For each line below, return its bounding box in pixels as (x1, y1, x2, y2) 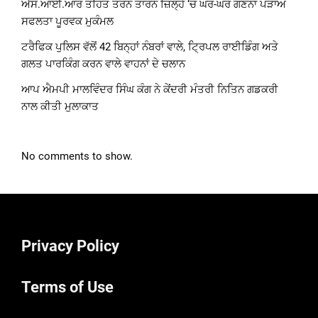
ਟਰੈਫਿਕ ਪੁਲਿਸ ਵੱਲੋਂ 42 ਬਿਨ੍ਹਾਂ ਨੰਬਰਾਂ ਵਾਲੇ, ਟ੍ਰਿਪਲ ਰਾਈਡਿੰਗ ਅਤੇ (21, 40, 278, 54)
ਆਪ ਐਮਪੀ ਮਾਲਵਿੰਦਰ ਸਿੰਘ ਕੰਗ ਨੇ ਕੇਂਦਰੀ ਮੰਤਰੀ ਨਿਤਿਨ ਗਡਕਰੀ (21, 83, 278, 97)
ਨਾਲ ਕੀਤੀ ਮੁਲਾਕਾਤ (21, 100, 99, 114)
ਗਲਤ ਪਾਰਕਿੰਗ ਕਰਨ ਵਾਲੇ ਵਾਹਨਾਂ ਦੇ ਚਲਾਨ (21, 57, 185, 71)
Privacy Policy (21, 237, 119, 256)
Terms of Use (21, 278, 114, 297)
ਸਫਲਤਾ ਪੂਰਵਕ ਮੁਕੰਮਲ (21, 15, 114, 28)
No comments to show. (21, 150, 133, 163)
